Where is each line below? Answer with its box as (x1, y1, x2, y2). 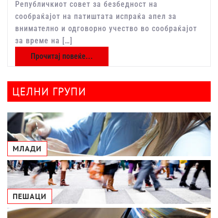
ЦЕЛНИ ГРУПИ (12, 85, 86, 99)
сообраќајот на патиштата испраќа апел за (15, 12, 177, 21)
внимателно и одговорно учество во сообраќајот (15, 24, 197, 34)
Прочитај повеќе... (31, 52, 93, 61)
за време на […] (15, 36, 73, 46)
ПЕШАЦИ (13, 191, 47, 201)
